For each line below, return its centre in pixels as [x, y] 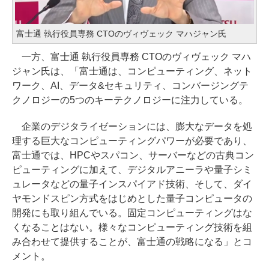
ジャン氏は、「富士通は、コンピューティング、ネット [132, 71]
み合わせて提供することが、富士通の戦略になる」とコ [132, 241]
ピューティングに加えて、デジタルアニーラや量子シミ [132, 169]
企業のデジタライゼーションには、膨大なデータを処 [132, 126]
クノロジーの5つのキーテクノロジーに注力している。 [130, 100]
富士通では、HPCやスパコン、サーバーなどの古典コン [133, 155]
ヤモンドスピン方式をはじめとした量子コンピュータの [132, 198]
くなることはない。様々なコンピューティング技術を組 [132, 227]
